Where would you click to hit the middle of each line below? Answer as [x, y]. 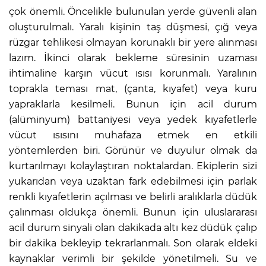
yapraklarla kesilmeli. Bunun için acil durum [133, 104]
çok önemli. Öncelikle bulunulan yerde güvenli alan [133, 11]
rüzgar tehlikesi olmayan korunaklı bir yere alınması [133, 42]
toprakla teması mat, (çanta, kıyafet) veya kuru [133, 88]
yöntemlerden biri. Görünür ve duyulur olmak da [133, 150]
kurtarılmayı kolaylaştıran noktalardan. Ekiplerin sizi [133, 166]
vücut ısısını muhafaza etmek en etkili [133, 135]
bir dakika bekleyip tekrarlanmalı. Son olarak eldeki [133, 243]
